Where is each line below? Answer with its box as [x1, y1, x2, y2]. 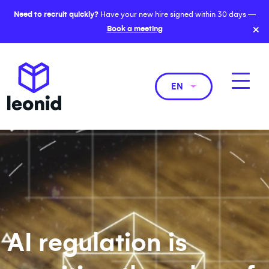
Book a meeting [106, 25, 163, 33]
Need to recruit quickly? [13, 10, 98, 19]
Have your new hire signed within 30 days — [98, 10, 256, 19]
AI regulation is [7, 229, 187, 256]
